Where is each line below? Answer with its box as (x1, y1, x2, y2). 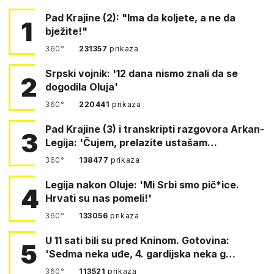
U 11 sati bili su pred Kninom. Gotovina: (45, 234, 115, 246)
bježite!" (45, 24, 87, 37)
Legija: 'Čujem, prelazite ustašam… (45, 136, 217, 149)
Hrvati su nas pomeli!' (45, 191, 152, 204)
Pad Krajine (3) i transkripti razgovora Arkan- (45, 122, 264, 135)
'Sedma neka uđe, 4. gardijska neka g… (45, 247, 235, 260)
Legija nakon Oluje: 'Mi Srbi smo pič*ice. (45, 178, 239, 191)
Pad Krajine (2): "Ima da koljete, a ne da (45, 11, 235, 24)
